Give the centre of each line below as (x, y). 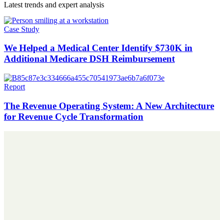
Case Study (22, 29)
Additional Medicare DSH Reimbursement (89, 59)
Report (14, 86)
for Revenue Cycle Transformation (74, 116)
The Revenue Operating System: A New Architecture (109, 106)
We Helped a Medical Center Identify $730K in (98, 48)
